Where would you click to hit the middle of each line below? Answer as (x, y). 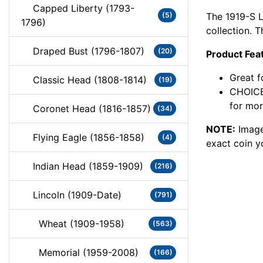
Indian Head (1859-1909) (82, 166)
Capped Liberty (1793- (78, 8)
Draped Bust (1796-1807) (83, 51)
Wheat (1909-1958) (73, 224)
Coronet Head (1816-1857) (86, 109)
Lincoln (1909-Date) (71, 195)
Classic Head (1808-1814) (84, 80)
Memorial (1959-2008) (80, 252)
